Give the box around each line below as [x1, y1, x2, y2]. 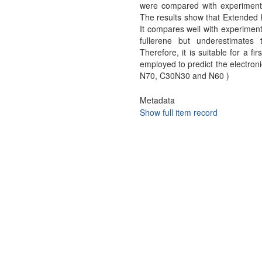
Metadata [139, 94, 175, 106]
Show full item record [139, 106, 218, 118]
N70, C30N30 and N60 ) [139, 70, 229, 81]
